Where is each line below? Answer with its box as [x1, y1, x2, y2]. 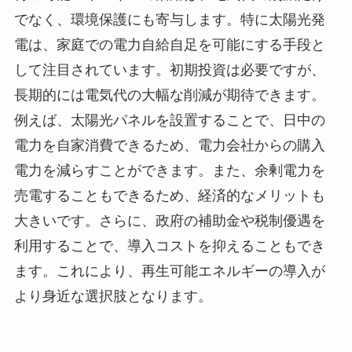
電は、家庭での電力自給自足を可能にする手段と [13, 37, 325, 53]
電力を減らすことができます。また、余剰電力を [13, 163, 325, 179]
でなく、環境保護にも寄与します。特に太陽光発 [13, 12, 325, 28]
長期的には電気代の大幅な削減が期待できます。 [13, 87, 325, 104]
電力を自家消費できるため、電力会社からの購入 [13, 137, 325, 154]
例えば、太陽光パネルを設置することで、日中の [13, 112, 325, 129]
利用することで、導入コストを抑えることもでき [13, 238, 325, 255]
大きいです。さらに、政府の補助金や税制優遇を [13, 213, 325, 229]
